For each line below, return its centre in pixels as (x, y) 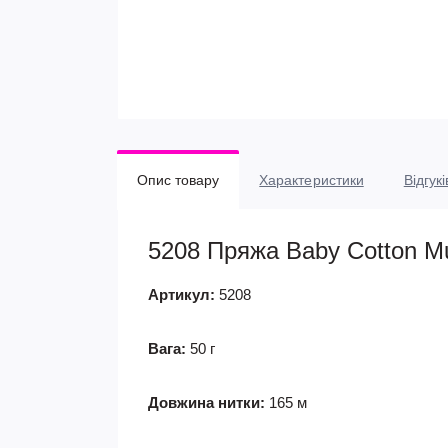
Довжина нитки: (206, 402)
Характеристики (311, 180)
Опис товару (178, 180)
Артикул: (181, 294)
